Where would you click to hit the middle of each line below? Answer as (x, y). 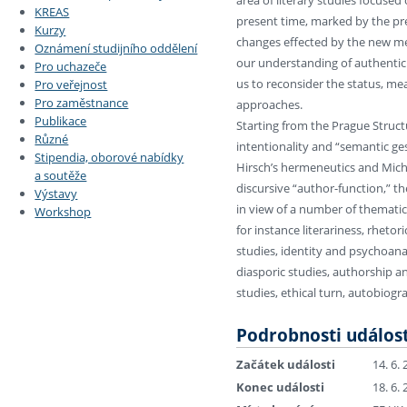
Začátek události (286, 365)
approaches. (269, 104)
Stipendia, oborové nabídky (109, 158)
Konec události (280, 387)
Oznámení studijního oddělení (116, 49)
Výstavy (56, 194)
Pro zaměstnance (82, 103)
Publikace (61, 121)
